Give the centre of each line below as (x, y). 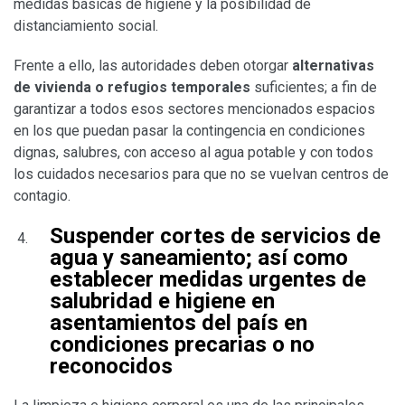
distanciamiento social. (86, 25)
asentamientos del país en (179, 322)
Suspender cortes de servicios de (215, 235)
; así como (297, 257)
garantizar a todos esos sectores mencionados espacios (194, 108)
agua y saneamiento (148, 257)
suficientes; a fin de (314, 87)
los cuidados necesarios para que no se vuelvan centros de (201, 174)
